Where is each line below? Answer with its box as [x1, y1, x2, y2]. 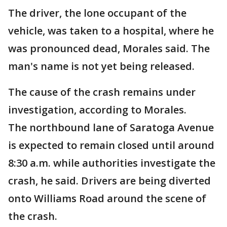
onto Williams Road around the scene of [8, 192, 206, 206]
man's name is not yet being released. [8, 59, 195, 73]
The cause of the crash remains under [8, 85, 196, 99]
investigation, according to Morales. [8, 103, 186, 117]
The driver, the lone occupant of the [8, 6, 186, 20]
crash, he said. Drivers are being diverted [8, 174, 211, 188]
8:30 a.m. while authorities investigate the [8, 156, 215, 170]
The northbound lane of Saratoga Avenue [8, 121, 214, 135]
